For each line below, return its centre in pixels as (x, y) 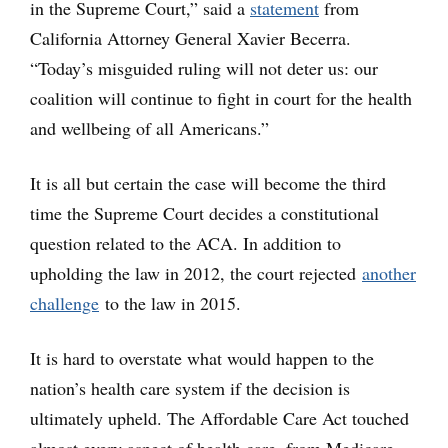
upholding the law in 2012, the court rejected (196, 273)
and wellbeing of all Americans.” (149, 128)
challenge (64, 303)
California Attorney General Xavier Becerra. (190, 38)
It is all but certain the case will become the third (208, 183)
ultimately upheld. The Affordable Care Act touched (219, 418)
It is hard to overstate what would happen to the (202, 358)
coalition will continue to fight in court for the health (221, 98)
